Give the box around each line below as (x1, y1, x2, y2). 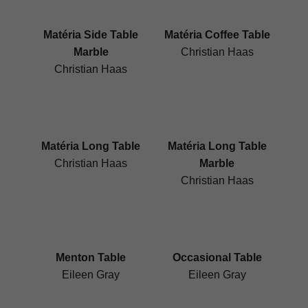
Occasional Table (172, 252, 262, 264)
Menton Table (56, 252, 126, 264)
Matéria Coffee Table (164, 29, 270, 41)
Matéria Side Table (43, 29, 139, 41)
